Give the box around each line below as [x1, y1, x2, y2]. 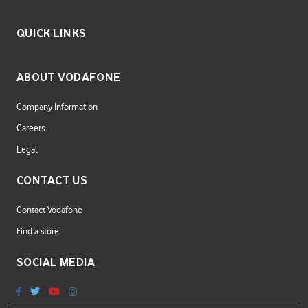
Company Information [16, 100, 98, 112]
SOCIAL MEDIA [16, 254, 96, 269]
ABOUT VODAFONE [16, 69, 121, 84]
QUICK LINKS [16, 25, 87, 40]
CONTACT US [16, 173, 87, 187]
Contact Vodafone [16, 203, 82, 215]
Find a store [16, 225, 59, 236]
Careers [16, 122, 45, 133]
